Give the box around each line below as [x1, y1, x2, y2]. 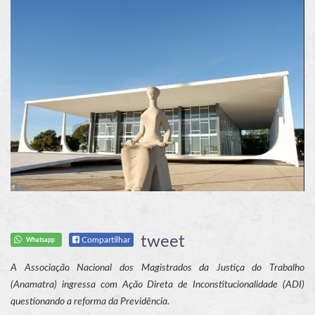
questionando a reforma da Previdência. [11, 296, 169, 307]
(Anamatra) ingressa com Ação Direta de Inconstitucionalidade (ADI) [11, 279, 304, 290]
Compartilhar [79, 235, 131, 244]
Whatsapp [25, 236, 55, 243]
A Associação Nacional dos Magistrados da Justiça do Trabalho [11, 262, 304, 273]
